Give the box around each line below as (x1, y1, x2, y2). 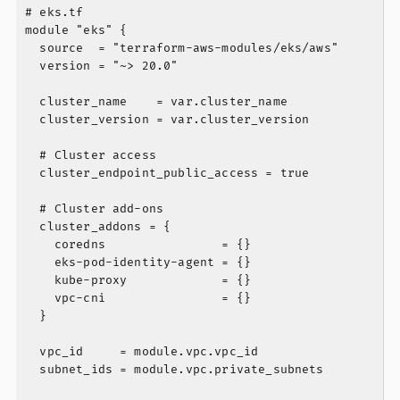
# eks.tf (25, 5, 84, 21)
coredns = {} (25, 237, 252, 253)
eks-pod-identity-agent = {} (25, 255, 252, 271)
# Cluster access (25, 148, 156, 163)
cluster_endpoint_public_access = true (25, 166, 310, 181)
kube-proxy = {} (25, 273, 252, 288)
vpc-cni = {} (25, 291, 252, 306)
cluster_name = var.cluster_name (25, 95, 287, 110)
